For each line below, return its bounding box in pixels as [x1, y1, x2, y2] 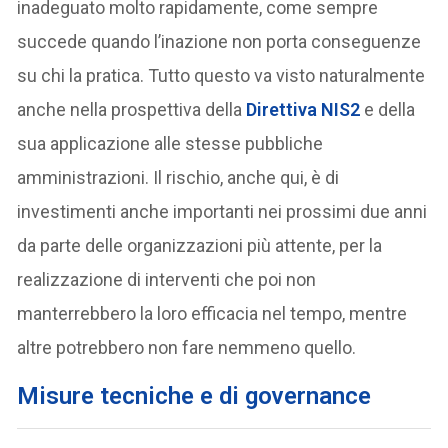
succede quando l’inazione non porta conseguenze [17, 30, 422, 52]
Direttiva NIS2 [246, 98, 361, 120]
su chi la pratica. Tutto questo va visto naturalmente [17, 64, 426, 86]
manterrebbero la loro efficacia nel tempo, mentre [17, 302, 408, 324]
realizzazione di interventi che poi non [17, 268, 317, 290]
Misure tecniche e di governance [17, 381, 372, 410]
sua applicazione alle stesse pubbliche [17, 132, 324, 154]
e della [360, 98, 416, 120]
